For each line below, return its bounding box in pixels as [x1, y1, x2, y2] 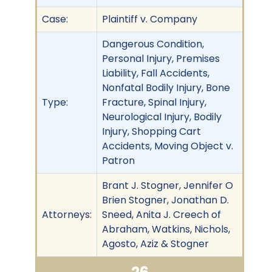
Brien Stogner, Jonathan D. [102, 192, 229, 207]
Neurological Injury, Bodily [102, 109, 222, 124]
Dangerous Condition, [102, 36, 204, 51]
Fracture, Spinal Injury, [102, 95, 206, 109]
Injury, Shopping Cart [102, 124, 201, 138]
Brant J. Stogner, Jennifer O [102, 178, 233, 192]
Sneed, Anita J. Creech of [102, 207, 221, 222]
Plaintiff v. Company [102, 12, 197, 26]
